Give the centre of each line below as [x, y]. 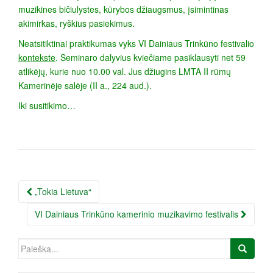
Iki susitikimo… [47, 106]
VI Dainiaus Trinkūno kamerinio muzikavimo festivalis [138, 214]
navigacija [56, 207]
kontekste [37, 58]
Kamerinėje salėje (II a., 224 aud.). [85, 86]
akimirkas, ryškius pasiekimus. [76, 23]
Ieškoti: [31, 245]
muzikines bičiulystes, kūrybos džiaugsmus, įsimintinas [123, 9]
